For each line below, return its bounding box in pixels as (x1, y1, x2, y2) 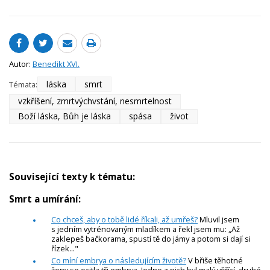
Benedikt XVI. (33, 58, 80, 70)
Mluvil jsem (198, 214, 239, 225)
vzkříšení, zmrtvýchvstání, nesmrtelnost (18, 95, 172, 107)
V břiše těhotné (186, 255, 243, 266)
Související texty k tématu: (9, 170, 135, 183)
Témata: (9, 78, 37, 90)
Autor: (9, 58, 33, 70)
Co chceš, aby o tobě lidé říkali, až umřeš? (51, 214, 198, 225)
